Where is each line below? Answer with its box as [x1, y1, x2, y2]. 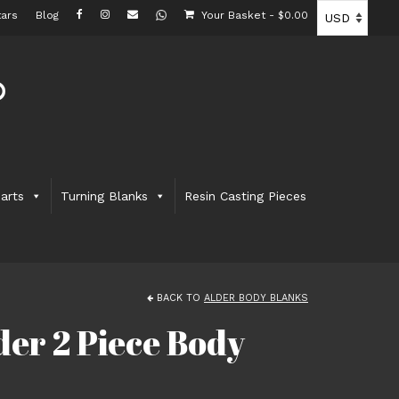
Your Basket [198, 9, 269, 21]
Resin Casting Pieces [184, 189, 307, 203]
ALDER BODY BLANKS [204, 292, 308, 304]
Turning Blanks [61, 189, 149, 203]
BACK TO [153, 292, 204, 304]
